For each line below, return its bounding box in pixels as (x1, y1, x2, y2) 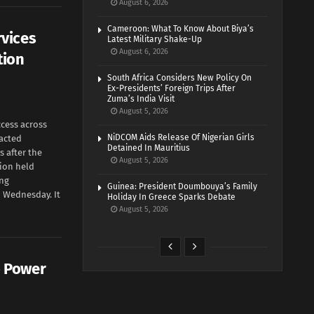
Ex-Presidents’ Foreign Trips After (107, 83, 236, 93)
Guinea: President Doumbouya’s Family (107, 182, 258, 191)
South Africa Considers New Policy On (107, 73, 252, 83)
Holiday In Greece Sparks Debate (107, 192, 236, 202)
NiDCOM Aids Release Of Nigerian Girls (107, 132, 255, 142)
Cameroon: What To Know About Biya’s (107, 24, 254, 34)
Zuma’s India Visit (107, 94, 175, 104)
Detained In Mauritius (107, 143, 191, 153)
